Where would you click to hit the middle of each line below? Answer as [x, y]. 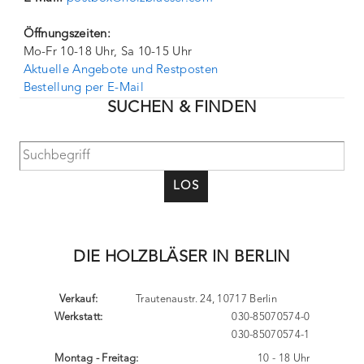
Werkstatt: [78, 317]
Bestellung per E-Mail [83, 88]
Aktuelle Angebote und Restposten [121, 70]
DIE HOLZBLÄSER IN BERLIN [182, 258]
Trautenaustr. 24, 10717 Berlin [206, 299]
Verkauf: [78, 299]
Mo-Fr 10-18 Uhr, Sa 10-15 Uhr [108, 52]
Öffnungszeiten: [67, 35]
